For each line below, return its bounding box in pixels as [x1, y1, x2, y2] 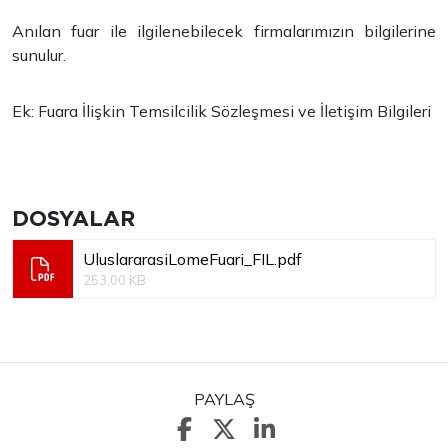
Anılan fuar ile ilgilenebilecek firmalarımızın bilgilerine [12, 21, 436, 41]
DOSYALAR [12, 205, 135, 231]
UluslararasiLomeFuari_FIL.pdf [83, 249, 302, 269]
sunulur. [12, 45, 66, 65]
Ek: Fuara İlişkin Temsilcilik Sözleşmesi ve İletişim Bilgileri [12, 101, 431, 121]
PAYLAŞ [193, 389, 255, 409]
